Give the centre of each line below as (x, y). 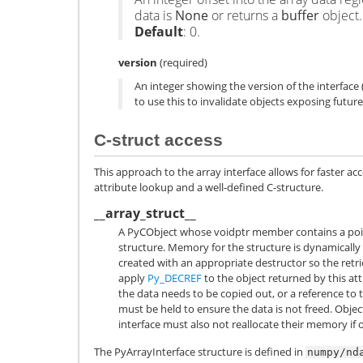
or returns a (245, 16)
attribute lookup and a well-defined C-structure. (209, 188)
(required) (182, 63)
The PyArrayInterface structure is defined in (200, 352)
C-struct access (158, 139)
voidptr (232, 232)
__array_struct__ (145, 214)
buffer (300, 16)
